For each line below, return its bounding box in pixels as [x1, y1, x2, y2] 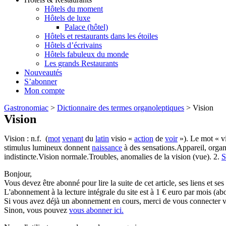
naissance [92, 143, 122, 152]
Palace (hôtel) [65, 23, 108, 32]
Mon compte [24, 86, 65, 95]
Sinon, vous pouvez [4, 206, 69, 215]
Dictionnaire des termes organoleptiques [57, 103, 184, 112]
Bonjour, [4, 169, 32, 179]
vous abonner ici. [69, 206, 124, 215]
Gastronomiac [4, 103, 48, 112]
